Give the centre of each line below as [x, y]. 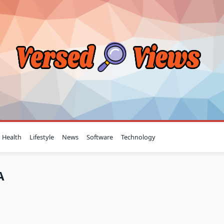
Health [12, 137]
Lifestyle [42, 137]
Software [100, 137]
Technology [138, 137]
